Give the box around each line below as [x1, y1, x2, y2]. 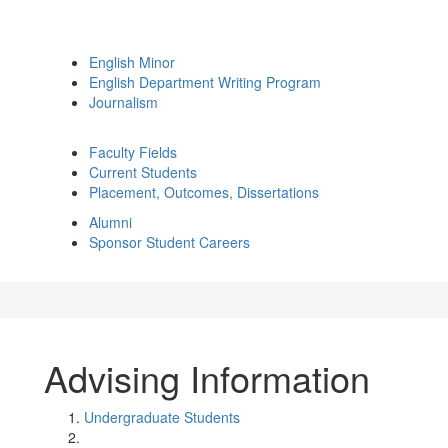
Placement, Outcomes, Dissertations [89, 182, 319, 202]
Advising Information [44, 352, 370, 403]
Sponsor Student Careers [89, 232, 250, 252]
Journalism [89, 92, 158, 112]
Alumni [89, 212, 132, 232]
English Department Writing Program [89, 72, 321, 92]
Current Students [89, 162, 197, 182]
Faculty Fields [89, 142, 177, 162]
